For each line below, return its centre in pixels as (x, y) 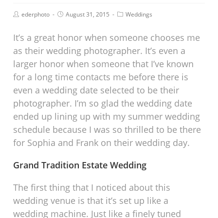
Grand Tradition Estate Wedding (80, 165)
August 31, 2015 (88, 15)
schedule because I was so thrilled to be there (107, 130)
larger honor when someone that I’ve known (104, 64)
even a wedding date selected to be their (96, 90)
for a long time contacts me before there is (101, 77)
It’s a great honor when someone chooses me (107, 38)
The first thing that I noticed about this (92, 188)
